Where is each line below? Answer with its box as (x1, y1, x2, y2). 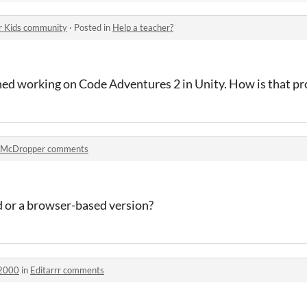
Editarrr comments (30, 265, 104, 275)
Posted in (74, 22, 112, 33)
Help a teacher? (112, 22, 173, 33)
